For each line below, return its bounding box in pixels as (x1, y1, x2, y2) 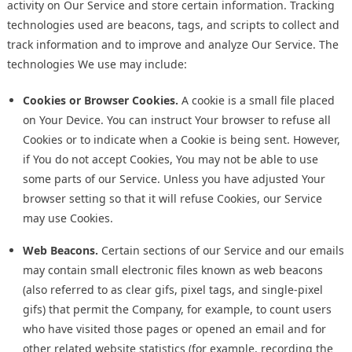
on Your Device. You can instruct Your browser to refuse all (23, 112, 331, 128)
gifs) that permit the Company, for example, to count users (23, 302, 332, 317)
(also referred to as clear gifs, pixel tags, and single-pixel (23, 282, 323, 298)
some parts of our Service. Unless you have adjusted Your (23, 171, 325, 187)
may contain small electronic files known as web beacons (23, 262, 323, 278)
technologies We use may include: (7, 57, 187, 72)
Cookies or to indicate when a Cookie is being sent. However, (23, 132, 340, 148)
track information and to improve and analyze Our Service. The (7, 37, 339, 53)
